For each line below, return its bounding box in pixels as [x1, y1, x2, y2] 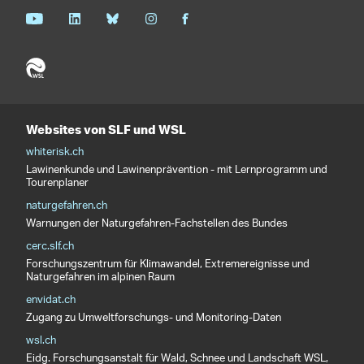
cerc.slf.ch [26, 235, 74, 258]
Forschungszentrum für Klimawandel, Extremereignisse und [26, 253, 310, 276]
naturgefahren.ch [26, 194, 107, 218]
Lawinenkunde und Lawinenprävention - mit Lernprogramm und [26, 158, 327, 182]
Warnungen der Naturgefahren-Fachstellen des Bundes [26, 212, 288, 236]
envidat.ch [26, 288, 76, 312]
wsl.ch [26, 329, 56, 353]
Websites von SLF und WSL [26, 121, 186, 137]
